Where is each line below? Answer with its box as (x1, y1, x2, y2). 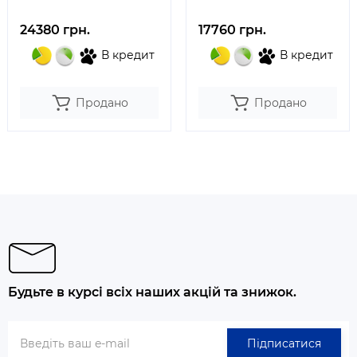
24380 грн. (20, 22, 90, 38)
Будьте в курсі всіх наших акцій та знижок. (8, 284, 296, 300)
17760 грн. (198, 22, 266, 38)
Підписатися (247, 336, 321, 351)
